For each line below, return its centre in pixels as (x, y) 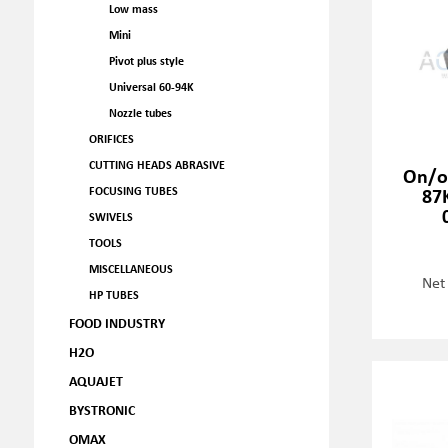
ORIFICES (111, 138)
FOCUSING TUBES (133, 190)
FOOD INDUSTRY (116, 322)
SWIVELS (110, 216)
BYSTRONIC (101, 409)
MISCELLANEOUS (130, 268)
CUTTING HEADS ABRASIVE (156, 164)
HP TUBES (113, 294)
